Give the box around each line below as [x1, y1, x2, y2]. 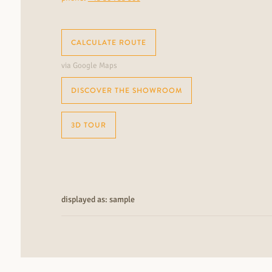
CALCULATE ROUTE [70, 37, 146, 49]
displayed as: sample [61, 194, 135, 205]
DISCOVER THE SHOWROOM [70, 85, 182, 97]
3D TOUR [70, 120, 106, 131]
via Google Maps [61, 61, 117, 71]
